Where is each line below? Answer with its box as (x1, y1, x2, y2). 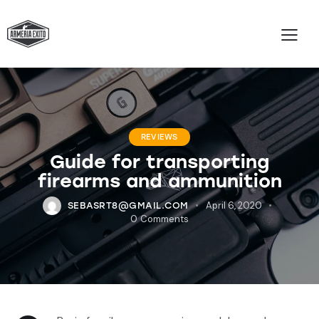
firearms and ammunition (37, 169, 282, 193)
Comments (140, 213, 189, 226)
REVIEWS (140, 132, 179, 142)
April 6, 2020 (205, 199, 262, 212)
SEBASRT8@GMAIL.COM (67, 200, 189, 211)
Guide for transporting (50, 150, 269, 174)
